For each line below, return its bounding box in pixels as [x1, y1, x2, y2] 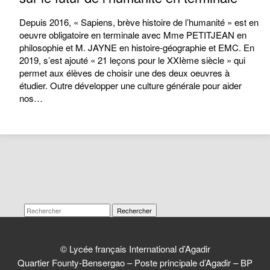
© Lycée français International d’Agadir [60, 242, 210, 255]
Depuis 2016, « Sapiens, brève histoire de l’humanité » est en [19, 16, 259, 28]
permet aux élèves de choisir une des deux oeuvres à [19, 66, 230, 79]
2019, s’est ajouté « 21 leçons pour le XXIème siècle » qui [19, 54, 246, 66]
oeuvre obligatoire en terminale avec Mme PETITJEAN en [19, 28, 247, 41]
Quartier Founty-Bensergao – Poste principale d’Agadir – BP [17, 256, 253, 269]
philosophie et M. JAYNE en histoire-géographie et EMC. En [19, 41, 255, 54]
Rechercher [117, 206, 152, 215]
